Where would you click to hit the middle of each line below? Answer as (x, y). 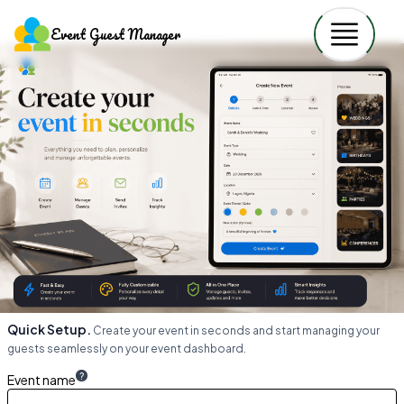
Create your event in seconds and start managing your (236, 330)
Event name (41, 379)
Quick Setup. (49, 329)
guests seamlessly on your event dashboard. (127, 348)
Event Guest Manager (115, 34)
